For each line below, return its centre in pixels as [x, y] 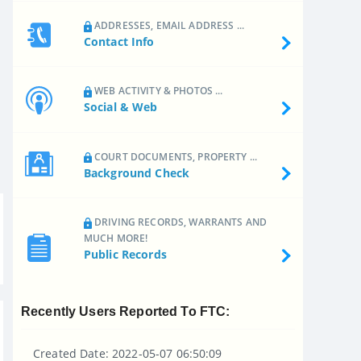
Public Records [125, 255]
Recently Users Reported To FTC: [126, 311]
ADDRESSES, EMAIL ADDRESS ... [168, 25]
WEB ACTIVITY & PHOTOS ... [157, 91]
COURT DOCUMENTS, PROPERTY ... [174, 156]
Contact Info [119, 41]
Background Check [137, 172]
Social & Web [120, 107]
